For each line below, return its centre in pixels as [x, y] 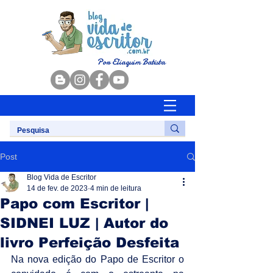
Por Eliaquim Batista [131, 62]
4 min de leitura [116, 188]
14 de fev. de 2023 [57, 188]
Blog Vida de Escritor [62, 177]
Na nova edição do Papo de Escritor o [97, 259]
